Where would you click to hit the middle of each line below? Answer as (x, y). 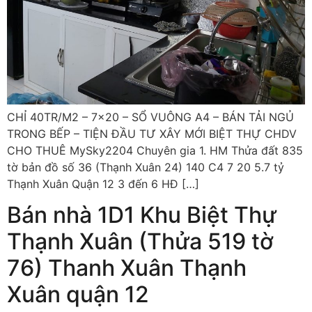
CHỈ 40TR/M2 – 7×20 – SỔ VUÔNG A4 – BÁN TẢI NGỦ (150, 117)
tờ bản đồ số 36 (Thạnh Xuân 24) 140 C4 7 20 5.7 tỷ (146, 167)
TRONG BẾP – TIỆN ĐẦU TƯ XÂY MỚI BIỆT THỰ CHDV (152, 134)
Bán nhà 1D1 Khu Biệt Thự (142, 215)
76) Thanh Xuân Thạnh (127, 268)
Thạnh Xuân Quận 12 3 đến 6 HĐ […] (103, 184)
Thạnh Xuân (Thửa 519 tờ (140, 242)
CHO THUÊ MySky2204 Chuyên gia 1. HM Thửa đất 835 (155, 150)
